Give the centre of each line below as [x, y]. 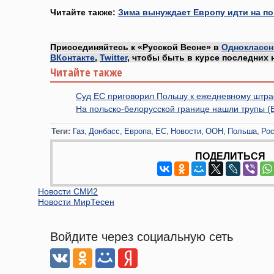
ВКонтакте [72, 57]
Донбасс [104, 131]
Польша [242, 131]
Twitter [113, 57]
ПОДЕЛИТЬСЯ [230, 156]
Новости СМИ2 [68, 191]
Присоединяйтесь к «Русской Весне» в [136, 47]
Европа [138, 131]
